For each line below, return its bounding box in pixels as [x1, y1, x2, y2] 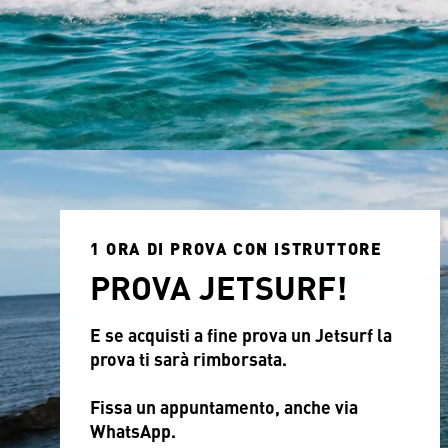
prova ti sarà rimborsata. [90, 353, 287, 370]
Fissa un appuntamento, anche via [90, 401, 358, 418]
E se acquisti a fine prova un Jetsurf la [90, 329, 392, 346]
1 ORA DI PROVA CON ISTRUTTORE [90, 243, 383, 259]
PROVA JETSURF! [90, 275, 347, 308]
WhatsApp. [90, 425, 176, 442]
